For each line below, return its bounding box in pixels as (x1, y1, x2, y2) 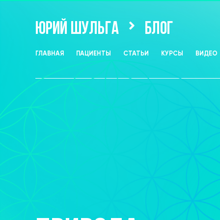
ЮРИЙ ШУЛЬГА (35, 20, 119, 38)
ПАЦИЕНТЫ (76, 50, 111, 57)
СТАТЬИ (123, 50, 149, 57)
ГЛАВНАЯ (35, 50, 64, 57)
